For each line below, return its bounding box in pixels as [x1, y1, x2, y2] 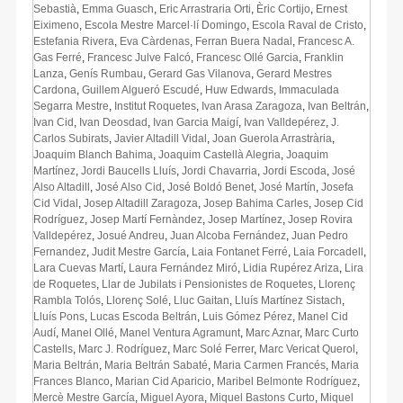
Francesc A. [298, 34, 354, 48]
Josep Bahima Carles [203, 196, 309, 210]
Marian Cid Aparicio [115, 374, 211, 388]
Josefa [321, 180, 354, 193]
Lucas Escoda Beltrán [90, 309, 197, 323]
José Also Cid [95, 180, 162, 193]
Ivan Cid [33, 115, 74, 129]
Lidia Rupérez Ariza [243, 261, 339, 274]
